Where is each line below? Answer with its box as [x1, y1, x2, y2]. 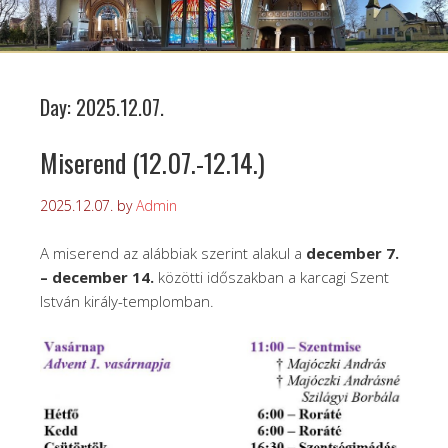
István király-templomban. [40, 290, 214, 311]
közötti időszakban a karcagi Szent [158, 266, 389, 287]
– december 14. [40, 266, 158, 287]
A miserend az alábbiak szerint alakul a [40, 242, 306, 263]
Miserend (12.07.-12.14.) [40, 142, 265, 182]
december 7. [306, 242, 399, 263]
